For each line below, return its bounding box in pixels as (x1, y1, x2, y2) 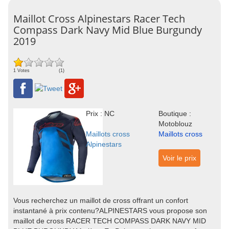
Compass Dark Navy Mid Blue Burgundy (13, 23, 202, 37)
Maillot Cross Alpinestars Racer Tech (13, 12, 185, 26)
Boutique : (158, 109, 191, 118)
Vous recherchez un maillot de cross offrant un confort (13, 196, 188, 204)
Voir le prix (162, 154, 196, 162)
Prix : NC (85, 109, 114, 118)
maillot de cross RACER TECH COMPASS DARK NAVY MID (13, 217, 206, 225)
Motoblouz (158, 120, 192, 128)
